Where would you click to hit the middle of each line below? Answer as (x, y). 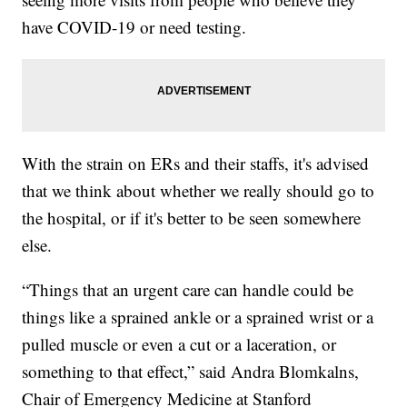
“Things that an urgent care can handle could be (188, 289)
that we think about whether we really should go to (199, 190)
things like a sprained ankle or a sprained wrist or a (198, 316)
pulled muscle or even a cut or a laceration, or (179, 343)
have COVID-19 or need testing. (134, 26)
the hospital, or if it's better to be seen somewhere (192, 217)
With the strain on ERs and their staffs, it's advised (196, 163)
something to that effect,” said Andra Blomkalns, (191, 371)
